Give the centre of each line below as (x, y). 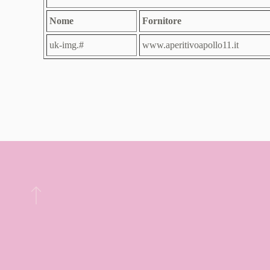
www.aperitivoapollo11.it (190, 45)
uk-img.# (67, 45)
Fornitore (162, 21)
